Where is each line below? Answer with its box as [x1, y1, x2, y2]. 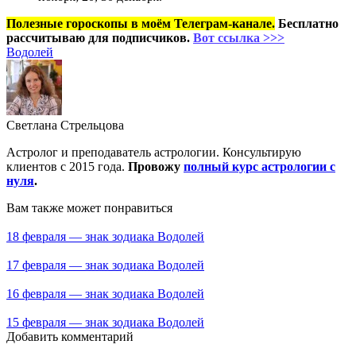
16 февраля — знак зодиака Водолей [6, 287, 204, 301]
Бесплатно [275, 17, 339, 31]
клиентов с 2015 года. [6, 160, 128, 174]
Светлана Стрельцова [6, 118, 124, 133]
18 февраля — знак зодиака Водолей [6, 230, 204, 244]
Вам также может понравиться [6, 201, 172, 215]
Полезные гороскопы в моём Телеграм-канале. [6, 17, 275, 31]
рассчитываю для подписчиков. [6, 31, 193, 45]
